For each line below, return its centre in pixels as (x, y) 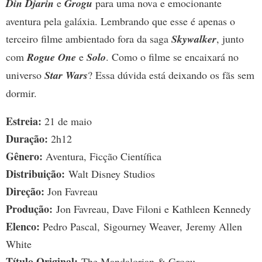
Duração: (27, 139)
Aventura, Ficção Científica (102, 156)
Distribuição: (35, 174)
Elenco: (23, 227)
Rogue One (51, 57)
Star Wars (66, 75)
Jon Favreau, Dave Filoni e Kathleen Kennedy (152, 209)
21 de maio (67, 121)
